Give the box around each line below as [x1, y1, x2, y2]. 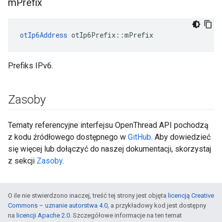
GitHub [128, 132, 151, 142]
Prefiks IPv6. [8, 61, 53, 70]
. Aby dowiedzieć [151, 132, 211, 142]
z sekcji [8, 156, 37, 166]
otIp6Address [20, 30, 67, 40]
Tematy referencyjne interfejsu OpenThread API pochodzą [8, 120, 209, 130]
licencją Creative [168, 192, 214, 199]
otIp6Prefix [67, 30, 115, 40]
